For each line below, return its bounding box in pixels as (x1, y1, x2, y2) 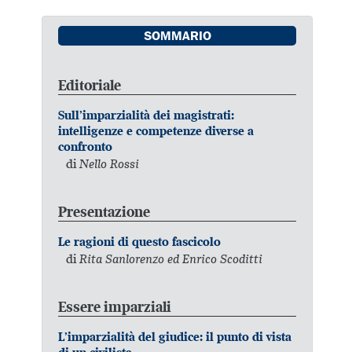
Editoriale (58, 75, 122, 94)
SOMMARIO (143, 31, 211, 44)
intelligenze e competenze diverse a (58, 123, 255, 138)
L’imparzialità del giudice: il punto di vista (58, 328, 292, 344)
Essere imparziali (58, 297, 172, 316)
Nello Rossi (79, 156, 140, 172)
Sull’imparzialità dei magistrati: (58, 107, 235, 123)
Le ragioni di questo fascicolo (58, 233, 222, 249)
